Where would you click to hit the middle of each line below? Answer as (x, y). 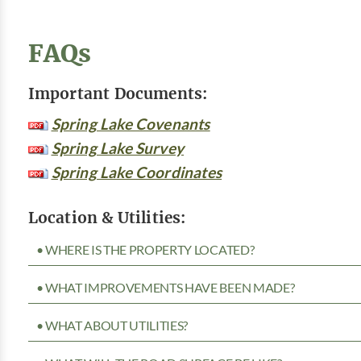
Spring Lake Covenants (131, 124)
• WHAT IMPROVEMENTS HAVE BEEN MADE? (165, 288)
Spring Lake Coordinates (137, 172)
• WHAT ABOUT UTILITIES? (112, 326)
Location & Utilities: (107, 218)
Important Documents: (118, 93)
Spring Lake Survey (118, 148)
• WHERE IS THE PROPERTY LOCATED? (145, 250)
